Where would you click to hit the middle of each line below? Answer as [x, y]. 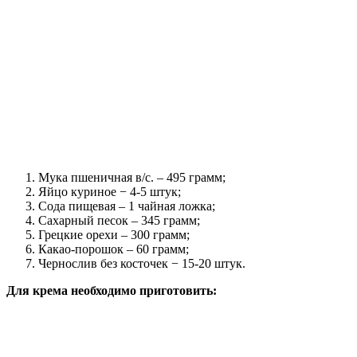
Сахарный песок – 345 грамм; [119, 220]
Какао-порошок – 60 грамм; [114, 249]
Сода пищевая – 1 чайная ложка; [127, 206]
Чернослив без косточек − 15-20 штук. [142, 263]
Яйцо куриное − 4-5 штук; [110, 191]
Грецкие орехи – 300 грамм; [114, 234]
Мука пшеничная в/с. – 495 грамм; [132, 177]
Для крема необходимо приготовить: [112, 290]
